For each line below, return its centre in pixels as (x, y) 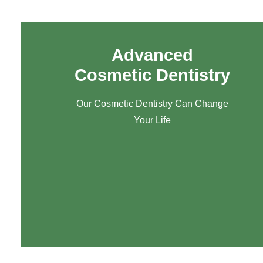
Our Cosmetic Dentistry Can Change (153, 104)
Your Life (153, 120)
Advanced (153, 55)
